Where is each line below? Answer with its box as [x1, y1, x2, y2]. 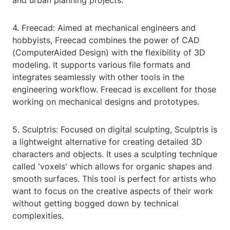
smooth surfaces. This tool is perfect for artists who [12, 174, 216, 184]
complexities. [12, 210, 64, 221]
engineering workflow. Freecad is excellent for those [12, 84, 216, 95]
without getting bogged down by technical [12, 198, 179, 209]
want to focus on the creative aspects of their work [12, 186, 213, 197]
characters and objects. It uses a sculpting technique [12, 149, 217, 160]
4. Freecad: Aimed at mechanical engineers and [12, 23, 196, 33]
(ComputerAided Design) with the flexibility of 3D [12, 47, 205, 58]
